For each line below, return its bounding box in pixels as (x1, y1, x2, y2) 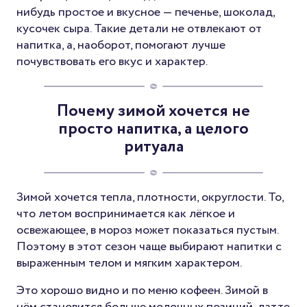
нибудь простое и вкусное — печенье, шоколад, (16, 3, 275, 21)
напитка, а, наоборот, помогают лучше (16, 36, 225, 54)
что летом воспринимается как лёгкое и (16, 204, 235, 223)
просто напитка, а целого (58, 116, 249, 141)
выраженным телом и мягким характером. (16, 254, 242, 272)
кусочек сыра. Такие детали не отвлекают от (16, 19, 262, 38)
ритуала (123, 134, 184, 159)
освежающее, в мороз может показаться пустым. (16, 221, 278, 239)
